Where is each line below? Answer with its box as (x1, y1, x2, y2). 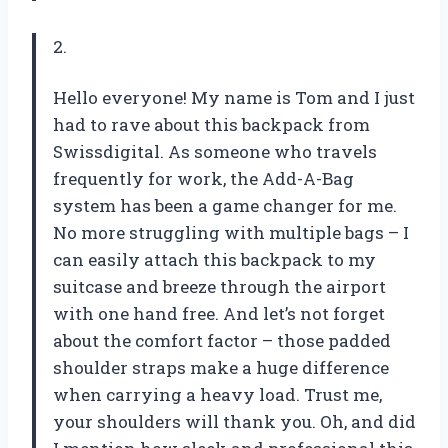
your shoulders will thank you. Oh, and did (53, 409, 416, 433)
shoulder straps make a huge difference (53, 355, 389, 379)
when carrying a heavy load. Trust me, (53, 382, 382, 406)
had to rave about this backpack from (53, 112, 370, 136)
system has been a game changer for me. (53, 193, 397, 217)
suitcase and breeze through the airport (53, 274, 386, 298)
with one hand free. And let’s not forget (53, 301, 385, 325)
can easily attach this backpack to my (53, 247, 376, 271)
